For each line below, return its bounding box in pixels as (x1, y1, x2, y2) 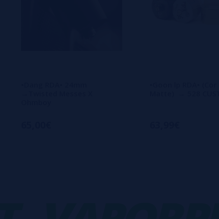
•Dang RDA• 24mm (21, 79, 87, 89)
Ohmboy (21, 97, 51, 107)
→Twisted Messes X (21, 88, 92, 98)
